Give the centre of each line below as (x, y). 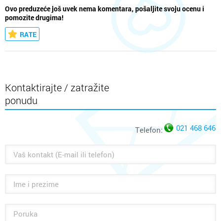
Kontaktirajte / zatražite (57, 88)
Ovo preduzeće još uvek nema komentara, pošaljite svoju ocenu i (105, 9)
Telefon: (149, 130)
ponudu (21, 100)
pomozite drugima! (34, 18)
